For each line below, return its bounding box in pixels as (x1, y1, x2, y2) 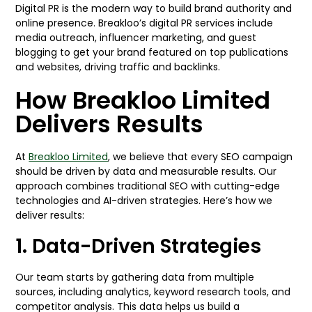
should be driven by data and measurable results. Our (15, 164, 277, 178)
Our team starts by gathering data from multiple (15, 270, 255, 284)
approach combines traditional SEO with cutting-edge (15, 179, 281, 193)
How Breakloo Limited (15, 84, 271, 117)
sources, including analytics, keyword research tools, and (15, 285, 291, 299)
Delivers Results (15, 107, 204, 141)
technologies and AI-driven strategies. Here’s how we (15, 194, 273, 208)
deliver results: (15, 208, 85, 222)
